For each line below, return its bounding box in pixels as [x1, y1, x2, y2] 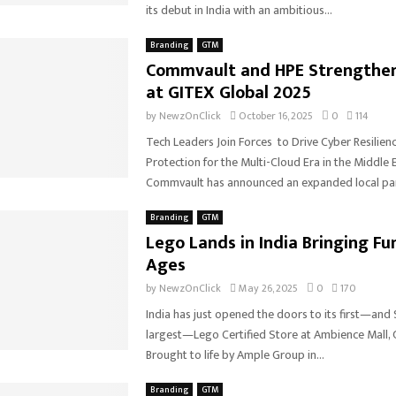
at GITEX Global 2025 [145, 77, 316, 108]
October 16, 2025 [238, 106, 313, 125]
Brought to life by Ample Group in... [145, 344, 324, 365]
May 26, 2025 [238, 278, 298, 297]
